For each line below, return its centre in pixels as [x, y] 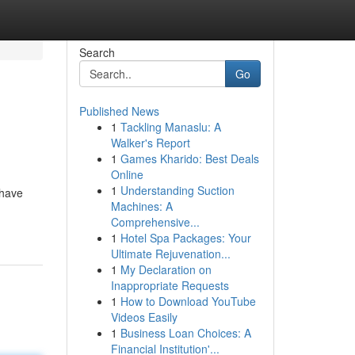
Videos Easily [144, 317]
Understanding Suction [177, 190]
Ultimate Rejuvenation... [170, 254]
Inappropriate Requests [170, 285]
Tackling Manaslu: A [170, 127]
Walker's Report [150, 143]
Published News [119, 111]
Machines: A [141, 206]
